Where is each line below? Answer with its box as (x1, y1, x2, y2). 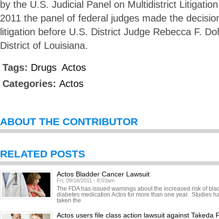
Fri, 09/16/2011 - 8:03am (57, 177, 114, 183)
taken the (57, 197, 81, 204)
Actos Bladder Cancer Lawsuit (57, 170, 150, 178)
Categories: (2, 78, 59, 89)
